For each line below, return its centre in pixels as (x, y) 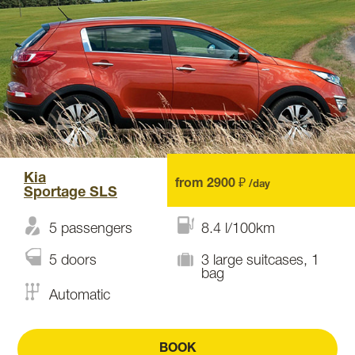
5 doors (73, 261)
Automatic (80, 296)
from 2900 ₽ (212, 184)
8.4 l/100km (238, 229)
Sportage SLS (71, 193)
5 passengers (91, 229)
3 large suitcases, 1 (260, 261)
